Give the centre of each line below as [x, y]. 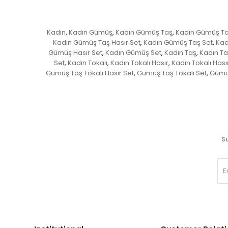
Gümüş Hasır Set [75, 53]
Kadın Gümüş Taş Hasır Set [96, 43]
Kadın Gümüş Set [133, 53]
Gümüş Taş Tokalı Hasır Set [90, 73]
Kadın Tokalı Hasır [139, 63]
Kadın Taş [180, 53]
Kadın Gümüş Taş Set [178, 43]
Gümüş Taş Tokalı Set [172, 73]
